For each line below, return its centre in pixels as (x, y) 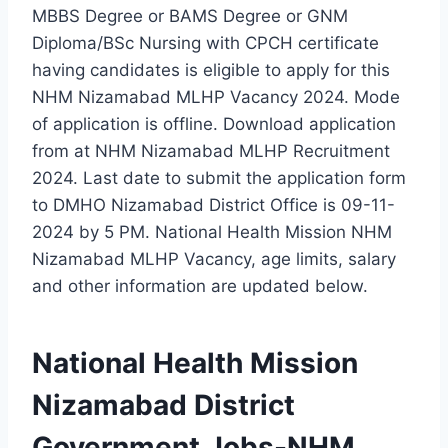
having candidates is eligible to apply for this (211, 69)
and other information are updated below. (210, 285)
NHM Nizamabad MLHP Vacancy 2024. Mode (216, 96)
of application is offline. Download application (214, 123)
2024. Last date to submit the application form (219, 177)
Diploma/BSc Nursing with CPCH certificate (205, 42)
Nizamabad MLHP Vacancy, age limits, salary (214, 258)
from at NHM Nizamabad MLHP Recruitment (211, 150)
